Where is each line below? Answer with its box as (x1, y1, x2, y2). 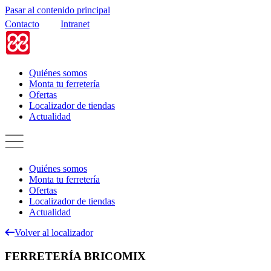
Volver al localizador (15, 227, 93, 238)
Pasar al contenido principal (5, 5, 110, 15)
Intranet (60, 19, 90, 29)
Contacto (5, 19, 39, 29)
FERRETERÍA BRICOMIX (5, 249, 146, 263)
